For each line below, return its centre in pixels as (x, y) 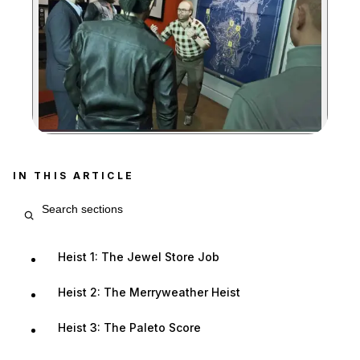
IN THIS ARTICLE (74, 175)
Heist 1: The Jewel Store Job (139, 256)
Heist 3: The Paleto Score (129, 327)
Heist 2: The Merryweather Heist (149, 292)
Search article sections (82, 198)
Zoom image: (210, 137)
